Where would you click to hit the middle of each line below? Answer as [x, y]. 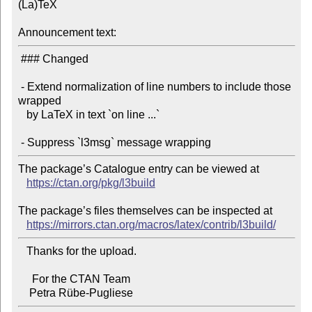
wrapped [39, 101]
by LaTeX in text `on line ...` [22, 115]
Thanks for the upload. [22, 251]
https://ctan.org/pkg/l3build [91, 183]
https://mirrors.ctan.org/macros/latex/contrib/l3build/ [151, 225]
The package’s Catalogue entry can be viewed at [138, 169]
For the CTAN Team [25, 279]
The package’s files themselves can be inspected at [145, 211]
